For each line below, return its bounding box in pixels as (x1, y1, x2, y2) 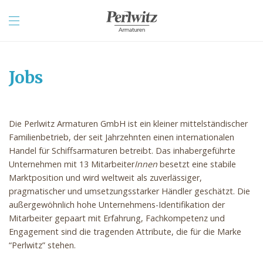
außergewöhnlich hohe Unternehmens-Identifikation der (9, 199, 225, 210)
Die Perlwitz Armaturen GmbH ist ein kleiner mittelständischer (9, 118, 248, 129)
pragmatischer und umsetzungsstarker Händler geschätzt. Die (9, 186, 250, 197)
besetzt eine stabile (157, 159, 236, 170)
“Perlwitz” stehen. (9, 240, 76, 251)
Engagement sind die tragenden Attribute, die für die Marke (9, 226, 241, 237)
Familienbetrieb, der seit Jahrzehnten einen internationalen (9, 131, 234, 143)
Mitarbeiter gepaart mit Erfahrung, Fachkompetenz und (9, 213, 225, 224)
